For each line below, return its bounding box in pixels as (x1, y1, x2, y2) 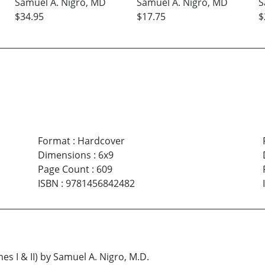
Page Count (37, 162, 89, 176)
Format (37, 134, 70, 147)
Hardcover (77, 134, 125, 147)
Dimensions (37, 148, 91, 161)
